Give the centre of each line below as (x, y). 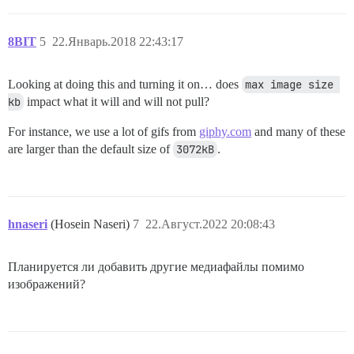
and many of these (298, 132)
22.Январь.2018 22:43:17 (118, 41)
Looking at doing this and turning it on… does (125, 84)
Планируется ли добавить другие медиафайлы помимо (156, 267)
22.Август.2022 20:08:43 (210, 224)
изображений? (47, 284)
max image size (289, 85)
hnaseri (28, 224)
